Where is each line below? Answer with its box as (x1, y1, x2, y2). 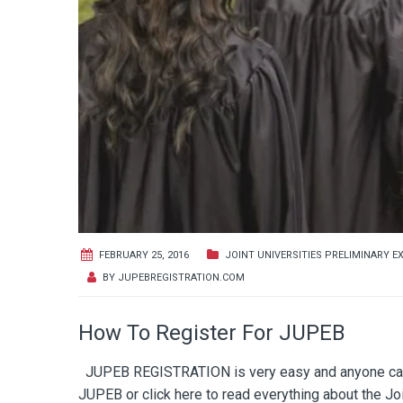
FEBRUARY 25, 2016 (99, 248, 189, 261)
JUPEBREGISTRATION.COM (118, 271, 245, 283)
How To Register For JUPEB (78, 319, 345, 345)
